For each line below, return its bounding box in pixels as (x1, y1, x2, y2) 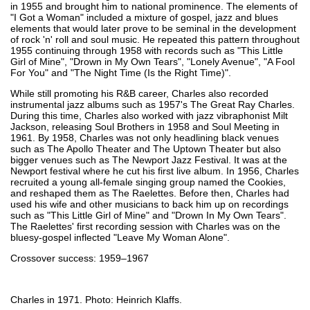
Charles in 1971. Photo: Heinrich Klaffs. (10, 293, 182, 305)
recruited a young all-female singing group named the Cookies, (10, 176, 286, 188)
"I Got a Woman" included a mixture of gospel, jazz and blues (10, 11, 278, 23)
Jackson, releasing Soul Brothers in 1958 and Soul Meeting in (10, 120, 280, 132)
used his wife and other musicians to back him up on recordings (10, 198, 289, 210)
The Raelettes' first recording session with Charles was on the (10, 220, 280, 232)
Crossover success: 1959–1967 (10, 252, 149, 264)
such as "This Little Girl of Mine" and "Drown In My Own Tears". (10, 209, 286, 221)
